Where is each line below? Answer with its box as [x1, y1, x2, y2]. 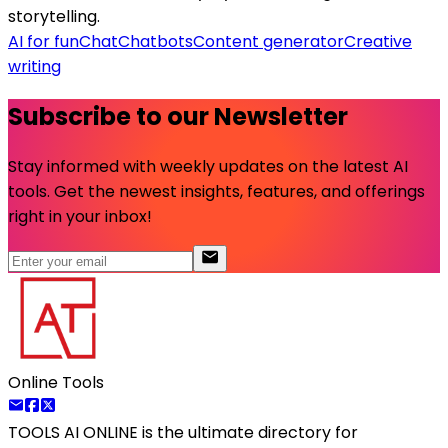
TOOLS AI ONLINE [8, 421, 138, 445]
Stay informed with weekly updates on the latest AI [8, 155, 408, 179]
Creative [344, 30, 412, 54]
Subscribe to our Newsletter [8, 100, 348, 134]
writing [8, 55, 61, 79]
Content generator [193, 30, 344, 54]
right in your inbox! [8, 205, 152, 229]
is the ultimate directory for [142, 421, 358, 445]
